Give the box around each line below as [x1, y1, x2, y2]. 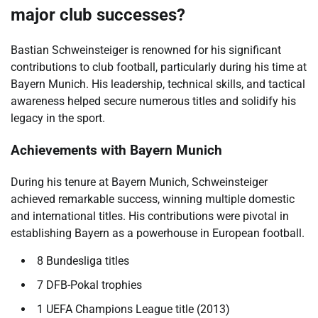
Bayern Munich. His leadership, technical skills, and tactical [11, 77, 305, 92]
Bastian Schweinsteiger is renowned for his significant [11, 43, 281, 57]
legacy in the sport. [11, 111, 105, 126]
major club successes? [11, 5, 185, 26]
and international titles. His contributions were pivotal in [11, 209, 289, 223]
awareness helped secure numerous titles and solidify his [11, 94, 296, 109]
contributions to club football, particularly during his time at [11, 60, 307, 75]
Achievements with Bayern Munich [11, 143, 222, 159]
